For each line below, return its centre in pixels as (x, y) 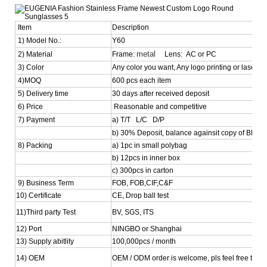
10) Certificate (40, 195)
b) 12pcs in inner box (146, 158)
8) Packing (34, 145)
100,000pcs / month (145, 241)
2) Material (34, 54)
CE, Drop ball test (140, 195)
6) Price (30, 106)
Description (131, 27)
